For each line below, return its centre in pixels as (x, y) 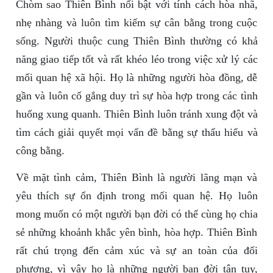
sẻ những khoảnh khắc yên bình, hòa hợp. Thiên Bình (136, 232)
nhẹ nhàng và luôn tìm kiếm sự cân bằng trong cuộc (136, 23)
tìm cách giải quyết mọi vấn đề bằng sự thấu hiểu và (136, 133)
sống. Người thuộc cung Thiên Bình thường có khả (136, 41)
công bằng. (40, 151)
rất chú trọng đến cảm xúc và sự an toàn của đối (136, 251)
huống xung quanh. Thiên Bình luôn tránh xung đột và (136, 114)
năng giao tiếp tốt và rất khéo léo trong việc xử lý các (136, 59)
